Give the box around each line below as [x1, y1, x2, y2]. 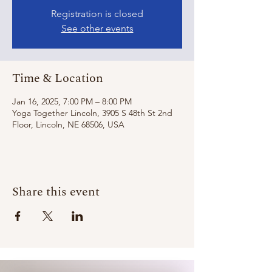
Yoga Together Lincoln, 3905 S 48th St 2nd [12, 107, 172, 118]
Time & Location [12, 69, 103, 87]
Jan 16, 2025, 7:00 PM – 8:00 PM [12, 96, 132, 107]
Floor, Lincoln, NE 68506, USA [12, 119, 124, 130]
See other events [61, 22, 134, 34]
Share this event [12, 183, 100, 201]
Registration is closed [51, 8, 143, 19]
